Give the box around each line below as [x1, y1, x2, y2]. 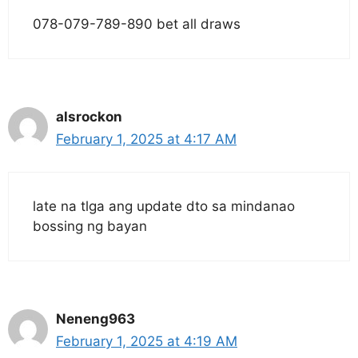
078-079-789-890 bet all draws [33, 16, 241, 33]
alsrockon [56, 109, 122, 125]
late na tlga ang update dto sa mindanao [33, 197, 295, 214]
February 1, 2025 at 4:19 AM [56, 332, 237, 349]
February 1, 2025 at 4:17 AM [56, 131, 237, 148]
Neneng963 [56, 310, 135, 327]
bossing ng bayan [33, 217, 147, 234]
